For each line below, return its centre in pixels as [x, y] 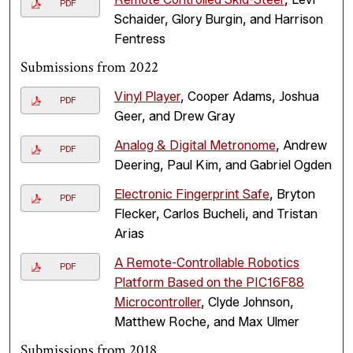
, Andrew [301, 146]
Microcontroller [157, 303]
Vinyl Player [147, 97]
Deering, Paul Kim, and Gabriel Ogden [223, 165]
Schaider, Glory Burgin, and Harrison [218, 20]
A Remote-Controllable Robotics [206, 263]
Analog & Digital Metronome [195, 146]
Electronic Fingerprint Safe [191, 195]
